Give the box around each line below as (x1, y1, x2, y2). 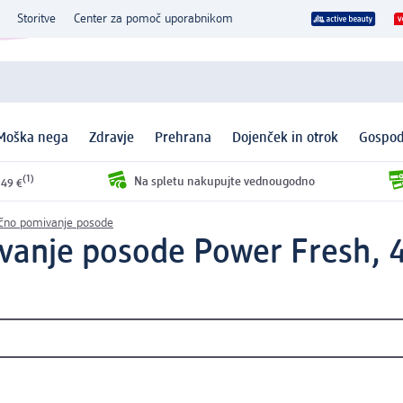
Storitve (17, 13, 56, 25)
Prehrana (155, 131, 211, 147)
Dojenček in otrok (232, 131, 338, 147)
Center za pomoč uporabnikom (74, 13, 233, 25)
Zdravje (89, 131, 134, 147)
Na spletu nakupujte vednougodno (133, 175, 315, 188)
